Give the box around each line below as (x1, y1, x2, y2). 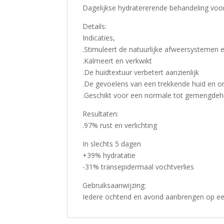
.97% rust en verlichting (82, 120, 157, 130)
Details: (82, 21, 107, 31)
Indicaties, (82, 32, 115, 42)
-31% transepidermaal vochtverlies (82, 161, 194, 171)
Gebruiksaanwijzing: (82, 180, 146, 190)
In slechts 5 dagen (82, 138, 141, 148)
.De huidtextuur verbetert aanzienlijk (82, 67, 199, 77)
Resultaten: (82, 108, 119, 118)
